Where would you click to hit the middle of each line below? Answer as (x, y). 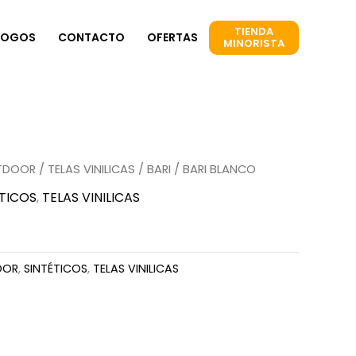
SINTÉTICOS (56, 268)
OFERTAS (172, 37)
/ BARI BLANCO (213, 169)
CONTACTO (91, 37)
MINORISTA (254, 44)
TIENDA (254, 32)
